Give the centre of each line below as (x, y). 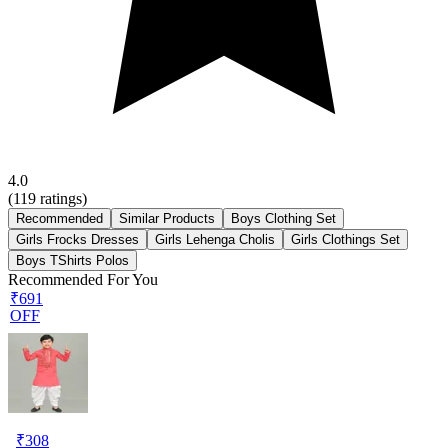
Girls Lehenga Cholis (215, 239)
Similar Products (167, 218)
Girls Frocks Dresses (77, 239)
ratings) (61, 198)
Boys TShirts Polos (72, 260)
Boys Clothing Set (283, 218)
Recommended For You (83, 279)
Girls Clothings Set (345, 239)
